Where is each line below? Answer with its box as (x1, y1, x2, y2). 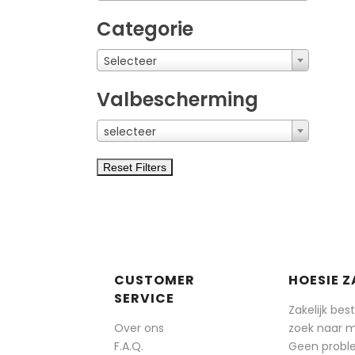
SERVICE (114, 288, 174, 307)
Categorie (97, 15, 193, 42)
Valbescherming (97, 86, 258, 113)
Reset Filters (103, 160, 166, 174)
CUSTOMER (114, 270, 195, 289)
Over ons (114, 319, 164, 336)
